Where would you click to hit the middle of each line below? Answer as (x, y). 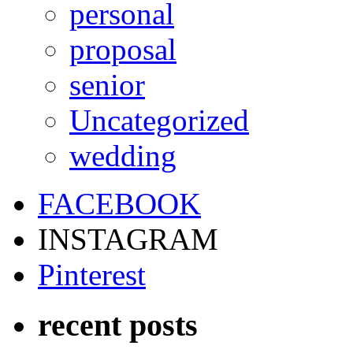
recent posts (118, 325)
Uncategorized (159, 120)
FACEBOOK (119, 203)
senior (107, 84)
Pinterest (92, 274)
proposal (123, 49)
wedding (123, 155)
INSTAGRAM (128, 239)
